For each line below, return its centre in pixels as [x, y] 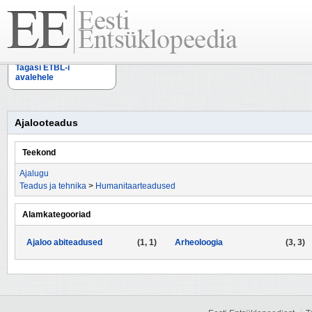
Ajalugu [34, 173]
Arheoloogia [199, 242]
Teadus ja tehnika [53, 186]
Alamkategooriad [56, 214]
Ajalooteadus [46, 123]
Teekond [39, 153]
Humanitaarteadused [135, 186]
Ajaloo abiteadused [64, 242]
